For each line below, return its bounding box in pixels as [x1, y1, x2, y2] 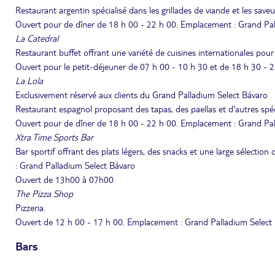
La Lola [15, 75, 43, 86]
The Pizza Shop [15, 188, 73, 199]
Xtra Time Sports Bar [15, 131, 93, 142]
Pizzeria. [15, 202, 45, 213]
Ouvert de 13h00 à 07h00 [15, 174, 114, 185]
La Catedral [15, 33, 58, 44]
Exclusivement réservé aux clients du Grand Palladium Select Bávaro [15, 89, 268, 100]
